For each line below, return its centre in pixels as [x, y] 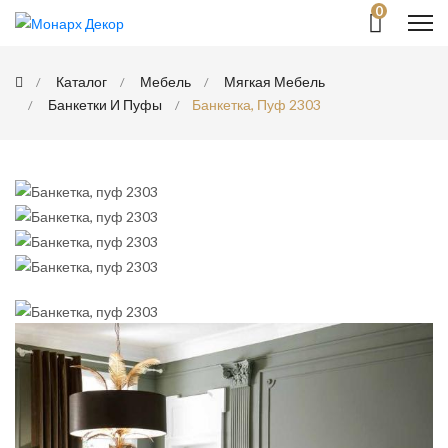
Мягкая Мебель [274, 81]
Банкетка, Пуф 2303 [256, 104]
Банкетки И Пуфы [105, 104]
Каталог [81, 81]
